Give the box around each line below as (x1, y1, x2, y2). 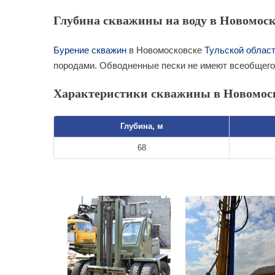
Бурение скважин (53, 45, 126, 55)
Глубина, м (120, 122, 163, 131)
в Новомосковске (126, 45, 204, 55)
